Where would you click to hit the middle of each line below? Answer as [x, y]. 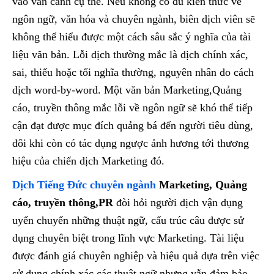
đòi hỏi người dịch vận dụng [178, 203]
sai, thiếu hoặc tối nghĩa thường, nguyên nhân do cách [133, 72]
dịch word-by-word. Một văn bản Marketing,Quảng [127, 90]
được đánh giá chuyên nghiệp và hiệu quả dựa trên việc [136, 256]
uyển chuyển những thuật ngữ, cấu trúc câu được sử [128, 220]
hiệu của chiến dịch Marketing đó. [88, 161]
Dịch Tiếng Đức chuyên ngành [84, 185]
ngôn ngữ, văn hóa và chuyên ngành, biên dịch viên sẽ [134, 19]
